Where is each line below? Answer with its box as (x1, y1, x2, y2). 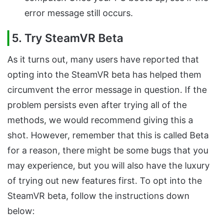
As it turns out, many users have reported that (7, 54, 199, 65)
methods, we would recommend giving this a (7, 114, 193, 125)
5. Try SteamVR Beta (12, 31, 123, 45)
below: (7, 205, 35, 216)
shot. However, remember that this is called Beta (7, 130, 209, 140)
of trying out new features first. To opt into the (7, 175, 202, 186)
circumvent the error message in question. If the (7, 84, 207, 95)
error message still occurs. (24, 8, 133, 19)
